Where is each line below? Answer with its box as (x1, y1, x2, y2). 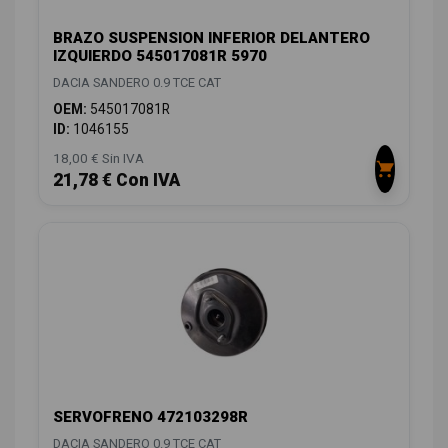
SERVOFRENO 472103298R (53, 407, 248, 426)
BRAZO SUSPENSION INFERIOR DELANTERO (53, 29, 370, 48)
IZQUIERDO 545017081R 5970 (53, 47, 267, 66)
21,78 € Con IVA (53, 170, 180, 191)
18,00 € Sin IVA (53, 150, 144, 167)
